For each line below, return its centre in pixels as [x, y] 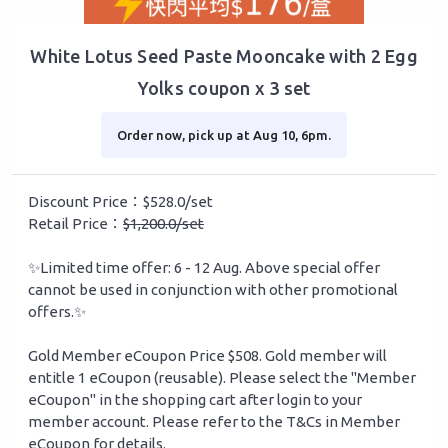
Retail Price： [75, 224]
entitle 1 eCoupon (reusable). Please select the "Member [222, 378]
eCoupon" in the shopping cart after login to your [195, 400]
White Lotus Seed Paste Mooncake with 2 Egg [224, 56]
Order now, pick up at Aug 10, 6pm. [224, 135]
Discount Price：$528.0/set [120, 202]
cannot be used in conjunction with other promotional [213, 290]
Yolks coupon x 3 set [224, 88]
